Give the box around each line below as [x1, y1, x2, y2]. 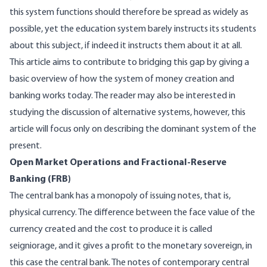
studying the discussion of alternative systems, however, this [10, 108, 246, 118]
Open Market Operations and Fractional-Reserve [10, 158, 226, 168]
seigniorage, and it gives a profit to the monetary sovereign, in [10, 241, 252, 252]
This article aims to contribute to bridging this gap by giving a [10, 58, 249, 68]
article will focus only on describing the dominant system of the [10, 125, 256, 135]
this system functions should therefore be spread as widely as [10, 8, 249, 18]
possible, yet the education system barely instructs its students [10, 24, 256, 35]
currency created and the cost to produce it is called [10, 225, 212, 235]
